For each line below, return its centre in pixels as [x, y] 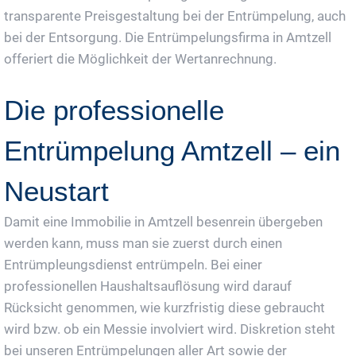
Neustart [56, 191]
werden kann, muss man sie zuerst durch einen [143, 243]
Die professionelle [114, 110]
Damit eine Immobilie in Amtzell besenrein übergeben [163, 221]
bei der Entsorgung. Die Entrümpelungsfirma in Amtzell [168, 37]
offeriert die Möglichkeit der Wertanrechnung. [140, 58]
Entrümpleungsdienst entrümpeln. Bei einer [133, 264]
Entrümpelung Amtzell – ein [172, 150]
